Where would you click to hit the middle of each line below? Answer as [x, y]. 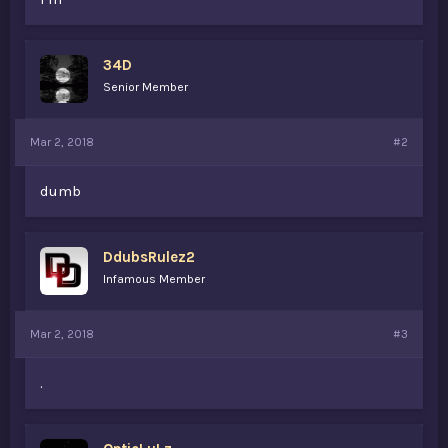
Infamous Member [154, 279]
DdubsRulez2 [149, 257]
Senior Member [145, 87]
